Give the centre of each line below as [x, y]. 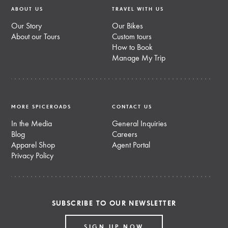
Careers [124, 135]
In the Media [32, 124]
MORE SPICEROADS [41, 107]
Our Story [27, 26]
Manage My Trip [138, 59]
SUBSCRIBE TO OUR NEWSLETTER [114, 204]
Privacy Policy [33, 156]
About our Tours [36, 37]
